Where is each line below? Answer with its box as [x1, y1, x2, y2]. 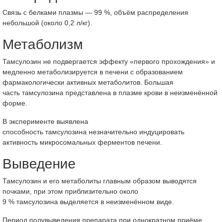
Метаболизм [2, 37, 83, 52]
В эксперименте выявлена [2, 117, 88, 125]
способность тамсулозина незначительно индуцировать [2, 128, 184, 136]
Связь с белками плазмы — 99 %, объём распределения [2, 8, 188, 16]
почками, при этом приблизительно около [2, 187, 138, 195]
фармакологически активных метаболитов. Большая [2, 78, 173, 86]
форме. [2, 99, 27, 107]
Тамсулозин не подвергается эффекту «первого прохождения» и [2, 57, 215, 65]
